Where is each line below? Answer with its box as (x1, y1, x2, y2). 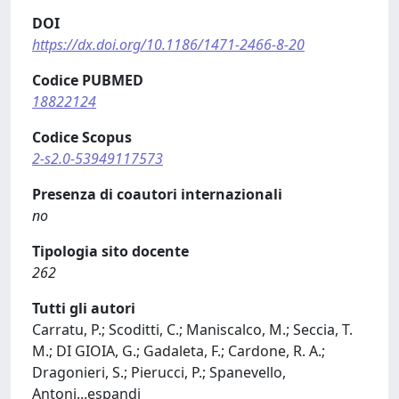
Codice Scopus (32, 127, 132, 147)
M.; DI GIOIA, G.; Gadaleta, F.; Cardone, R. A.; (32, 341, 325, 361)
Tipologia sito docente (32, 241, 189, 261)
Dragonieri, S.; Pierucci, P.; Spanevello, (32, 362, 286, 382)
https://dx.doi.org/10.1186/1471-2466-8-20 (32, 35, 305, 54)
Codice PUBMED (32, 70, 143, 90)
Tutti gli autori (32, 298, 135, 318)
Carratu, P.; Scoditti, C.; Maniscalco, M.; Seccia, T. (32, 320, 353, 339)
